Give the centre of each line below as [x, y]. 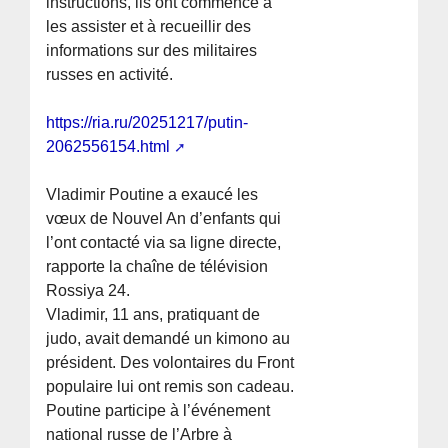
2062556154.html [108, 147]
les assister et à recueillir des [149, 27]
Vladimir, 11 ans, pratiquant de [153, 315]
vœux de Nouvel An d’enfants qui [164, 219]
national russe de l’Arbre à [139, 435]
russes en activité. [110, 75]
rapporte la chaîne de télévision [157, 267]
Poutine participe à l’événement [158, 411]
